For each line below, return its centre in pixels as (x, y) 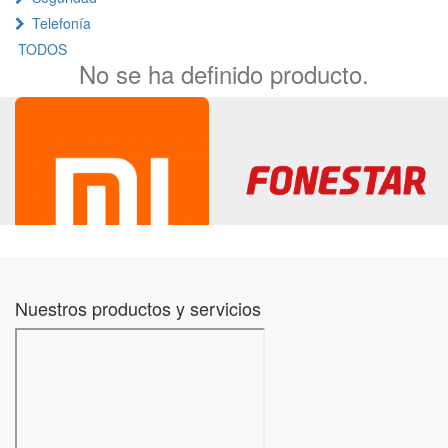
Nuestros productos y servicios (138, 308)
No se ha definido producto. (224, 73)
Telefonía (61, 23)
